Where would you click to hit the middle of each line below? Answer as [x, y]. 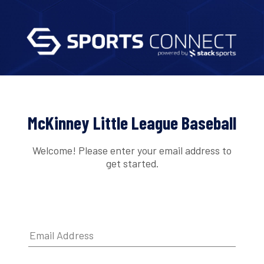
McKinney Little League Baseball [132, 123]
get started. [132, 163]
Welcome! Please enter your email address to [132, 150]
